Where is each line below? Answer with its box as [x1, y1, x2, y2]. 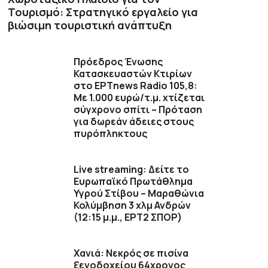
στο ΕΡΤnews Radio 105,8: [74, 79, 198, 93]
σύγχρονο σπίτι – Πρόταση [74, 103, 203, 117]
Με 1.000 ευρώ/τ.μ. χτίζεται [74, 91, 205, 105]
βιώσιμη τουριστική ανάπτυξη [8, 18, 172, 33]
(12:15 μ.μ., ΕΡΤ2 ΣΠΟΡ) [74, 211, 182, 224]
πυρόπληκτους [74, 127, 148, 141]
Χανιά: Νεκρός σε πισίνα [74, 246, 189, 260]
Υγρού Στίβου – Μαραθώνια [74, 187, 205, 200]
